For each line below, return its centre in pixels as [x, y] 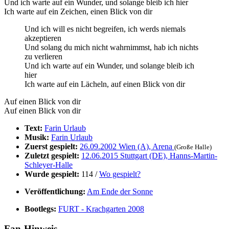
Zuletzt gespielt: [52, 155]
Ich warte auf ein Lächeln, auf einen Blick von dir [105, 84]
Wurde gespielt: [52, 174]
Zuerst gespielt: [51, 146]
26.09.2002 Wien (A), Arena [127, 146]
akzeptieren [43, 38]
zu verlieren [43, 56]
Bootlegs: [40, 209]
